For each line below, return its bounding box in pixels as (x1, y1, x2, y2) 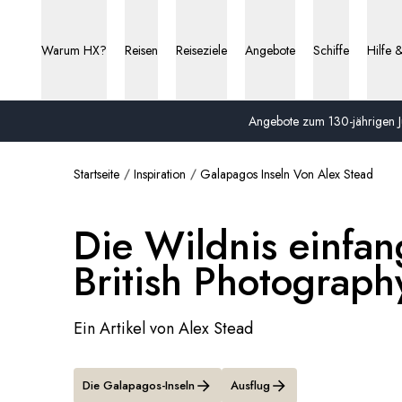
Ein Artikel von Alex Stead (74, 317, 253, 340)
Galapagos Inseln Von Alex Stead (200, 165, 373, 183)
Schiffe (313, 41, 349, 59)
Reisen (125, 41, 158, 59)
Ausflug (231, 377, 270, 394)
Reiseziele (176, 41, 227, 59)
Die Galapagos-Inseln (83, 377, 195, 394)
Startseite (74, 165, 119, 183)
